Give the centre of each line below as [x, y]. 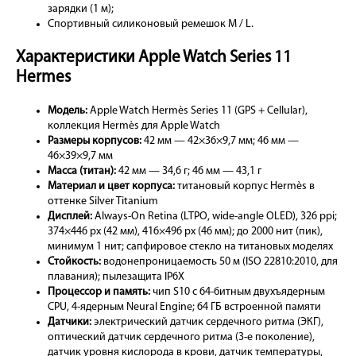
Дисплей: [70, 217]
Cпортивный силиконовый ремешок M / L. [151, 25]
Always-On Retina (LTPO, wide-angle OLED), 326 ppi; [215, 217]
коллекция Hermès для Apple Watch [134, 126]
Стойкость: [74, 262]
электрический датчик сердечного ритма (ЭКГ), [207, 323]
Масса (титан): [82, 172]
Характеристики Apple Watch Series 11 [154, 58]
